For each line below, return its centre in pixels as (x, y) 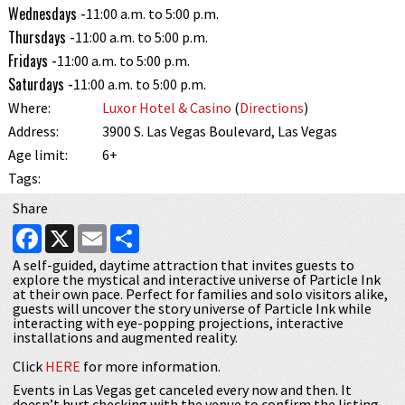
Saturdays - (40, 85)
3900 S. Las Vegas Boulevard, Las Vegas (220, 132)
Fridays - (32, 61)
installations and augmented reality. (125, 338)
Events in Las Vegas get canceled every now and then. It (182, 390)
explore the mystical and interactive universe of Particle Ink (196, 280)
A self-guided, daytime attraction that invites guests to (183, 265)
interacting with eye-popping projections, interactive (178, 323)
